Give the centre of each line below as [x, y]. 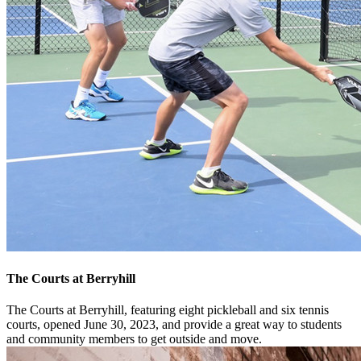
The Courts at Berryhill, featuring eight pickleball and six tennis [168, 310]
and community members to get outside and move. [134, 339]
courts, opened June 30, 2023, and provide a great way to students [174, 325]
